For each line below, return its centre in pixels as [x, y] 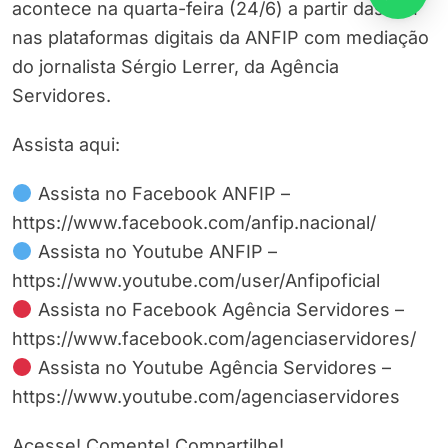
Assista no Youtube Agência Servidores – [211, 368]
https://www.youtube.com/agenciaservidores [206, 397]
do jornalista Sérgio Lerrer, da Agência [175, 67]
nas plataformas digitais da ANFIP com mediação [220, 38]
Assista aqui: [66, 145]
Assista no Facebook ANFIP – [161, 194]
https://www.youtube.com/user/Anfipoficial [196, 281]
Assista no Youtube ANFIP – [154, 252]
